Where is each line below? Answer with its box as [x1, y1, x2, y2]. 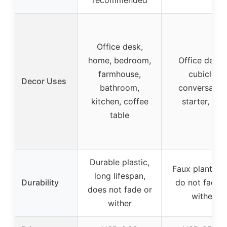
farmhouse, [98, 68, 141, 79]
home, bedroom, [88, 55, 151, 65]
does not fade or [87, 184, 152, 195]
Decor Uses [21, 75, 66, 86]
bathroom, [100, 82, 139, 93]
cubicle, [188, 68, 218, 79]
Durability [21, 177, 59, 187]
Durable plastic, [90, 157, 149, 167]
